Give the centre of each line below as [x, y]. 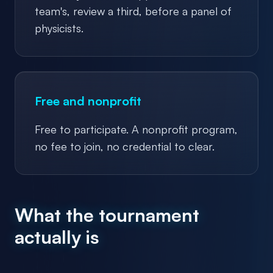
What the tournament [107, 214]
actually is [57, 236]
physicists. [59, 28]
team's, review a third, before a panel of [133, 11]
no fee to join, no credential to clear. [125, 146]
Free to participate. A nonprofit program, [136, 129]
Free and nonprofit [88, 101]
